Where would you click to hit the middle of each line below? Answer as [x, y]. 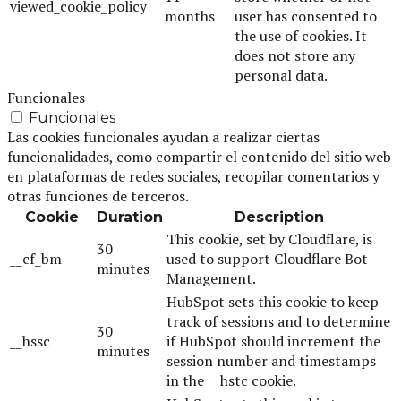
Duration [130, 217]
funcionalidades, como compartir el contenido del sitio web [199, 156]
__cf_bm [36, 258]
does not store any [295, 55]
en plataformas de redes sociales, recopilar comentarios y [193, 176]
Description [279, 217]
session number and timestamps [271, 360]
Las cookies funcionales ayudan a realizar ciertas [163, 137]
